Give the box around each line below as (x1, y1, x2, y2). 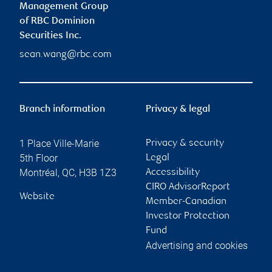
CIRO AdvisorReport (146, 182, 230, 193)
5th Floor (19, 152, 58, 165)
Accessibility (146, 168, 200, 178)
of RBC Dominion (19, 16, 95, 27)
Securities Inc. (19, 31, 81, 42)
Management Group (19, 2, 109, 13)
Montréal (19, 167, 58, 179)
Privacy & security (146, 138, 224, 149)
